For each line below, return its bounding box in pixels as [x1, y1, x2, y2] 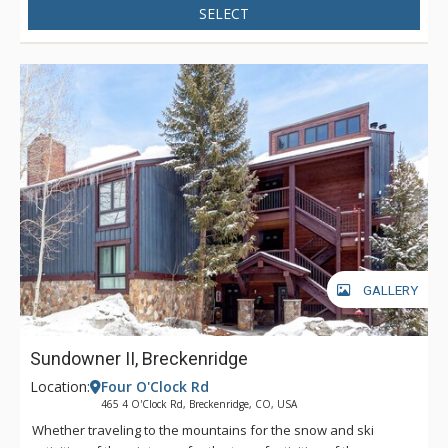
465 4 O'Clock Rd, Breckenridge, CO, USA [101, 396, 297, 411]
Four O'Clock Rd [101, 376, 209, 396]
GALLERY [363, 283, 418, 299]
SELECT [199, 3, 249, 23]
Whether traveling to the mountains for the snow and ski [32, 420, 374, 439]
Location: [30, 376, 90, 396]
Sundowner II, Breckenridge [30, 347, 248, 369]
